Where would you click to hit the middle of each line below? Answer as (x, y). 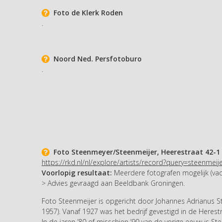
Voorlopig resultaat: (77, 172)
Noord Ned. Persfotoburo (96, 58)
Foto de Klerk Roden (86, 12)
